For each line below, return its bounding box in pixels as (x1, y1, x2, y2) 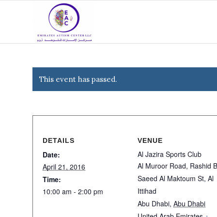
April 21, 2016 (43, 162, 85, 171)
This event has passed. (39, 75, 117, 84)
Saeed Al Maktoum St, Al (138, 173, 214, 183)
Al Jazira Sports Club (138, 149, 201, 159)
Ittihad (138, 186, 156, 196)
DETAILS (43, 137, 75, 144)
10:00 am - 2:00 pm (43, 186, 103, 196)
